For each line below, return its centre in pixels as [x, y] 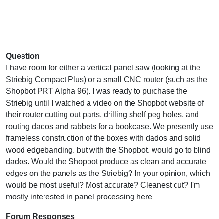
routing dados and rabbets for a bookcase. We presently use [109, 126]
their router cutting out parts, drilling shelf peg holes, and [102, 114]
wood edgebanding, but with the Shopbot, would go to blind [108, 150]
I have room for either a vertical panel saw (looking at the [103, 67]
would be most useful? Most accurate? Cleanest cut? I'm [103, 185]
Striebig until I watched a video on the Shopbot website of [105, 103]
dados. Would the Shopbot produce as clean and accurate [106, 161]
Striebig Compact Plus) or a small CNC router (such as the [107, 79]
